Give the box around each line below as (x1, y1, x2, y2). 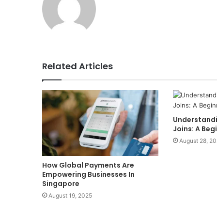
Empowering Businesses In (42, 169, 135, 179)
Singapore (42, 178, 79, 188)
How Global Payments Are (42, 160, 134, 170)
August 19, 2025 (48, 191, 92, 199)
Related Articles (42, 60, 113, 73)
